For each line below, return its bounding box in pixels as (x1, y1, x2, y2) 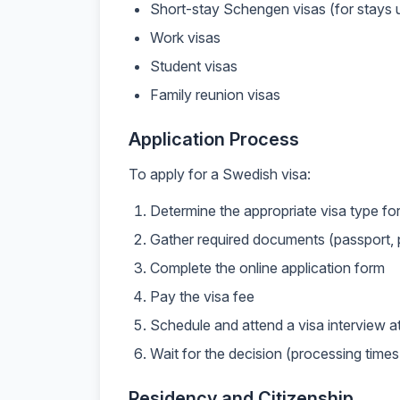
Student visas (150, 57, 237, 75)
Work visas (150, 29, 221, 46)
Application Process (129, 129, 299, 150)
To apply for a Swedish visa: (129, 165, 311, 183)
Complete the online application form (150, 259, 385, 277)
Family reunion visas (150, 86, 280, 104)
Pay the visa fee (150, 287, 254, 305)
